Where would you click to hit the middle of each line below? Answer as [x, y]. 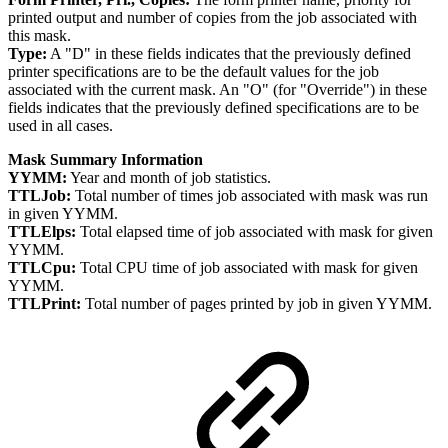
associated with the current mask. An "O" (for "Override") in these [217, 90]
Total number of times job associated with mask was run [249, 196]
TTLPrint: [44, 304]
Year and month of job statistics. [169, 178]
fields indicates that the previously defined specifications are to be [213, 108]
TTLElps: [42, 232]
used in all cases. [60, 126]
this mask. [39, 36]
